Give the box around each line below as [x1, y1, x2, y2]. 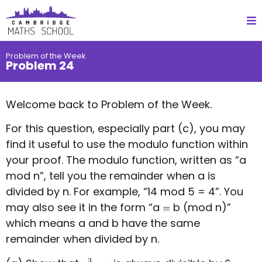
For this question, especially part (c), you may [6, 121, 245, 136]
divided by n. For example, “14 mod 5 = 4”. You [6, 184, 243, 199]
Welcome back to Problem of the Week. [6, 96, 212, 112]
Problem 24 [6, 57, 74, 74]
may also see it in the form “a [6, 200, 163, 215]
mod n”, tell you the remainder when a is [6, 168, 216, 184]
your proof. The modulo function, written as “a [6, 153, 246, 168]
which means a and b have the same [6, 216, 200, 231]
